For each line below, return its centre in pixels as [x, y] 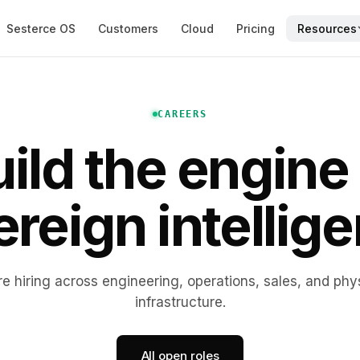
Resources [327, 28]
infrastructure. [180, 302]
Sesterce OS [41, 28]
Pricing [255, 28]
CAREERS [182, 114]
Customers [128, 28]
